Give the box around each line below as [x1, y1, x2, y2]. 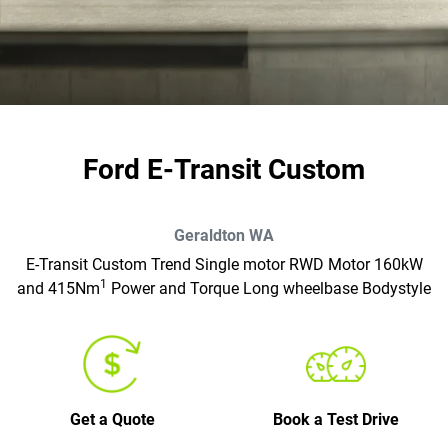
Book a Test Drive [273, 410, 399, 430]
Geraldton [174, 226, 245, 246]
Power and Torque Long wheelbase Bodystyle [107, 279, 431, 299]
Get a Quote [69, 410, 155, 430]
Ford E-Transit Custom [83, 153, 365, 187]
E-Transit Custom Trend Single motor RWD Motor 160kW [25, 255, 423, 275]
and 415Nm [17, 279, 100, 299]
